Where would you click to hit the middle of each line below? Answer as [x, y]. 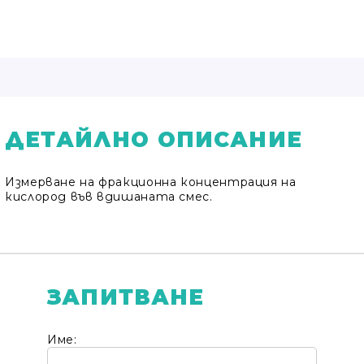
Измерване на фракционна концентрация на [151, 182]
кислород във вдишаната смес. [109, 197]
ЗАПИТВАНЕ [126, 297]
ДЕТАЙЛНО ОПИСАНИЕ [154, 140]
